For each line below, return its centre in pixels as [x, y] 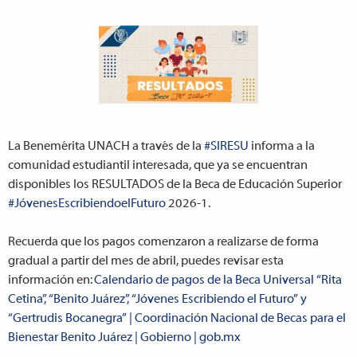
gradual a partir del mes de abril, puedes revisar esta [146, 261]
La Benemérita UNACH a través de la [106, 146]
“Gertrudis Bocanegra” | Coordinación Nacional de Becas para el [177, 318]
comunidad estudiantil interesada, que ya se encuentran [158, 165]
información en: [51, 280]
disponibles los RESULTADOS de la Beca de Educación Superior [175, 184]
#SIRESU [226, 146]
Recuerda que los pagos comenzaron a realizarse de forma [163, 242]
